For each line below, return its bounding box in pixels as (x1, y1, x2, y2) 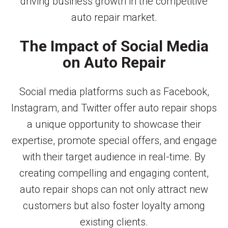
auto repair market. (71, 11, 157, 23)
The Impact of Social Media (19, 37, 209, 55)
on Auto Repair (62, 53, 166, 71)
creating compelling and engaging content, (19, 166, 209, 179)
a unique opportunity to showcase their (27, 118, 201, 130)
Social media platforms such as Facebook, (19, 85, 209, 98)
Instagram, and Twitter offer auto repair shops (11, 101, 217, 114)
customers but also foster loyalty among (23, 199, 205, 212)
